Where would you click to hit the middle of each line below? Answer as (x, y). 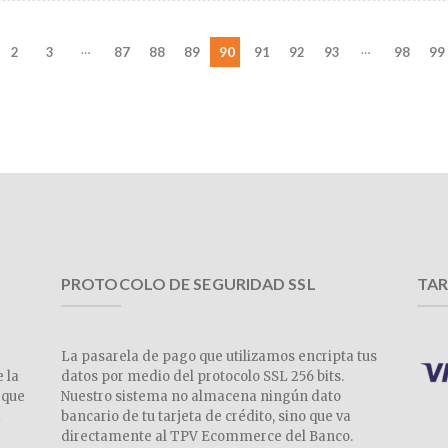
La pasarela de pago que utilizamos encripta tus (219, 356)
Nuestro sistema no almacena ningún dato (201, 396)
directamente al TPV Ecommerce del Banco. (207, 436)
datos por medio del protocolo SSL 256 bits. (202, 376)
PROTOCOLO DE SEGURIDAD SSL (188, 283)
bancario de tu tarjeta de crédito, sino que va (206, 416)
